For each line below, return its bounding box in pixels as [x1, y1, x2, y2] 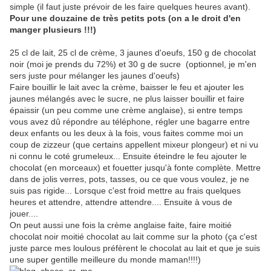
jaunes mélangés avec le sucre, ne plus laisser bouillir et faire [10, 94, 244, 104]
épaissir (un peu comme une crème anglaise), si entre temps [10, 105, 243, 116]
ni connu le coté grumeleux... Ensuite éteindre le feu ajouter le [10, 151, 247, 162]
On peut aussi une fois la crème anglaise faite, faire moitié [10, 220, 232, 230]
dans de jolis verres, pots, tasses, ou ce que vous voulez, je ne [10, 174, 249, 184]
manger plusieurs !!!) [10, 25, 96, 35]
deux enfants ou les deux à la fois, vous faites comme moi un [10, 128, 243, 139]
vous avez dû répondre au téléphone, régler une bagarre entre [10, 117, 250, 127]
